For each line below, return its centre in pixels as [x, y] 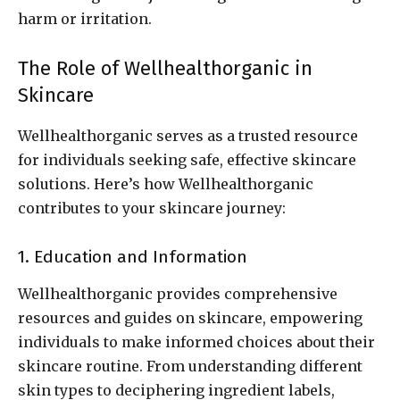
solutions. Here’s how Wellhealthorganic [166, 184]
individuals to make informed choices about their [196, 342]
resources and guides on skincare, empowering [190, 318]
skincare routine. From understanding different [190, 367]
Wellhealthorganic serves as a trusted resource [188, 136]
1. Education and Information [133, 257]
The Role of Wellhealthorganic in [165, 69]
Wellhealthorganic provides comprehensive [178, 294]
